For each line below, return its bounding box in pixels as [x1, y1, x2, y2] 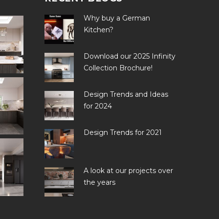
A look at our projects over [83, 166, 173, 175]
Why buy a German [83, 14, 150, 22]
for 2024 [83, 102, 112, 110]
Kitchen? [83, 25, 113, 34]
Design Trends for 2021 [83, 128, 162, 137]
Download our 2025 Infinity [83, 52, 175, 61]
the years [83, 178, 115, 187]
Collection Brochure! [83, 64, 153, 72]
